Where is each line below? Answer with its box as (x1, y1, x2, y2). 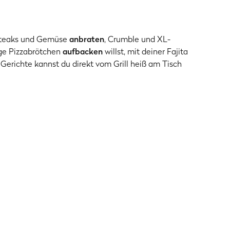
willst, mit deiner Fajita (103, 45, 188, 57)
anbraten (67, 33, 104, 45)
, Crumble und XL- (104, 33, 170, 45)
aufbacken (63, 45, 103, 57)
